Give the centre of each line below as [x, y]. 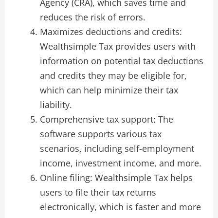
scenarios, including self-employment [117, 148]
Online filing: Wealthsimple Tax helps [116, 177]
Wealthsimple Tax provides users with [118, 46]
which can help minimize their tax [109, 90]
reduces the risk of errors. [92, 17]
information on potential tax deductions [121, 61]
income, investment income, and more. [120, 163]
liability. [56, 104]
